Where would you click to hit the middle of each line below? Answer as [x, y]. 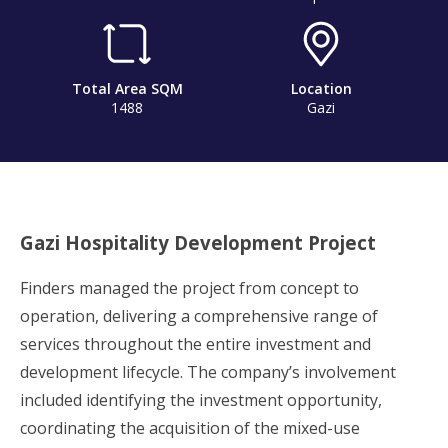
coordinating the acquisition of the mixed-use [190, 428]
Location [321, 88]
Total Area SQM [127, 88]
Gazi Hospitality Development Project [198, 243]
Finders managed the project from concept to [189, 288]
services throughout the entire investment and [195, 344]
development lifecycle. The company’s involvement [208, 372]
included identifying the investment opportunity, [201, 400]
